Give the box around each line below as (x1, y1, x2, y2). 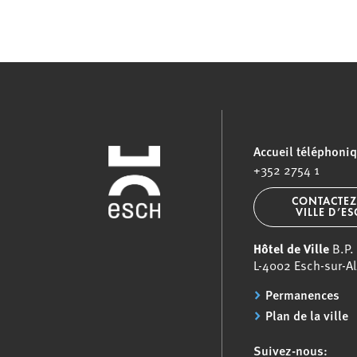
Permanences (265, 285, 340, 304)
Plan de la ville (265, 306, 349, 324)
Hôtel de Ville (253, 239, 330, 257)
